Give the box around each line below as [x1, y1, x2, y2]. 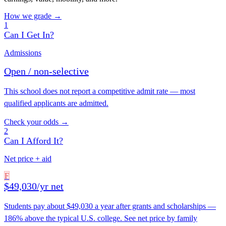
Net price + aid [4, 154, 51, 163]
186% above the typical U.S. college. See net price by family [4, 214, 197, 223]
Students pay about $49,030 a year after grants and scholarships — [4, 202, 216, 211]
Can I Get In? [4, 30, 54, 40]
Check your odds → [4, 118, 69, 127]
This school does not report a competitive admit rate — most [4, 87, 195, 96]
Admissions [4, 48, 41, 58]
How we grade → [4, 12, 62, 21]
